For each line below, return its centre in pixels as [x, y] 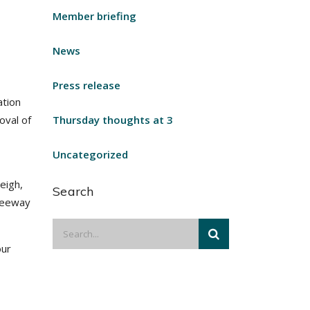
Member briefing [94, 16]
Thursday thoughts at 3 [113, 120]
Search [73, 191]
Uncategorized [90, 154]
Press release [86, 85]
